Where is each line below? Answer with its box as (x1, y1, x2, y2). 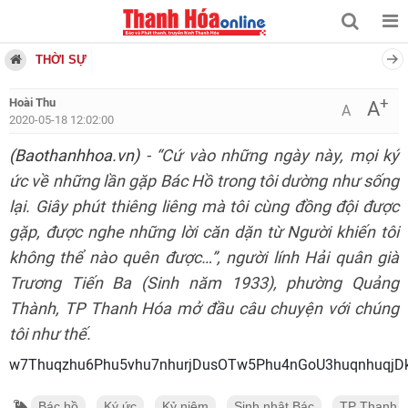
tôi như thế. (9, 324, 91, 344)
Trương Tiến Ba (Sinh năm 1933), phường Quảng (9, 273, 399, 293)
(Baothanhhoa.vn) (9, 146, 139, 166)
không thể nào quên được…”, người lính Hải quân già (9, 248, 399, 268)
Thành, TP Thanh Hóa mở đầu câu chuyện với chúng (9, 299, 399, 319)
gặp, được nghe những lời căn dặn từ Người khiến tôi (9, 222, 399, 242)
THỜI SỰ (36, 53, 87, 66)
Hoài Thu (9, 96, 56, 109)
